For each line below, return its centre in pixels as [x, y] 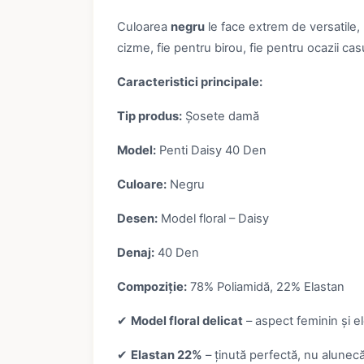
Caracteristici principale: [189, 82]
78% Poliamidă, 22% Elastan [265, 287]
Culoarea [143, 27]
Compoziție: [152, 287]
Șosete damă [220, 117]
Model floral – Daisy [213, 219]
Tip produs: [149, 117]
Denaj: [135, 253]
